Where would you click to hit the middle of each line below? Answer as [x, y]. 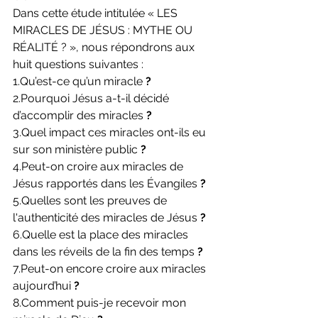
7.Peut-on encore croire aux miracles [111, 269]
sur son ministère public [77, 150]
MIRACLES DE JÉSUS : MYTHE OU [104, 31]
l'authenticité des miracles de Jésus [106, 218]
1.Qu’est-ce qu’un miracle [79, 82]
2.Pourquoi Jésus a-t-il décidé [92, 99]
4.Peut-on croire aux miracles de [99, 167]
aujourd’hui [43, 286]
